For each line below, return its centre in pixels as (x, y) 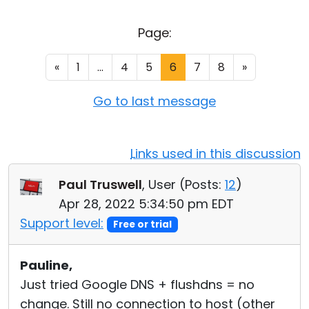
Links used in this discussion (216, 153)
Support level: (62, 223)
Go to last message (154, 101)
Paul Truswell (100, 185)
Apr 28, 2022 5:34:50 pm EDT (146, 204)
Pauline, (46, 265)
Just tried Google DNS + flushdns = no (137, 285)
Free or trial (142, 225)
